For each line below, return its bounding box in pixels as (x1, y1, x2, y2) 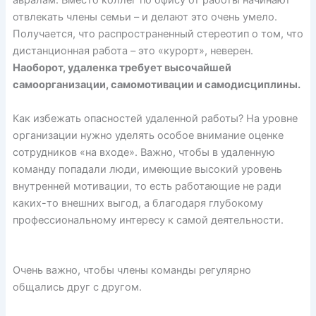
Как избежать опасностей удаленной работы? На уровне (12, 111, 298, 125)
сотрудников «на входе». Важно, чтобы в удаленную (12, 145, 275, 159)
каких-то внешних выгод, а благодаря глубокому (12, 196, 263, 209)
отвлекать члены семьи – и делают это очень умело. (12, 11, 277, 24)
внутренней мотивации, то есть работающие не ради (12, 179, 281, 193)
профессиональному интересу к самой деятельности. (12, 213, 284, 226)
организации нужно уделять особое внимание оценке (12, 128, 284, 142)
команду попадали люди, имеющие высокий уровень (12, 162, 282, 176)
